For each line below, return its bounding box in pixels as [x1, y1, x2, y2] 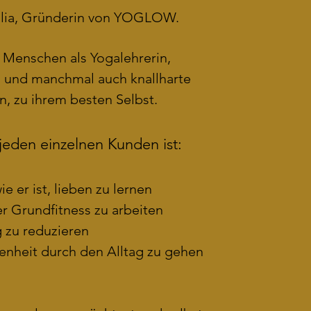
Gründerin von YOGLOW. [21, 9, 179, 26]
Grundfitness [7, 201, 91, 218]
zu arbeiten [90, 201, 174, 218]
